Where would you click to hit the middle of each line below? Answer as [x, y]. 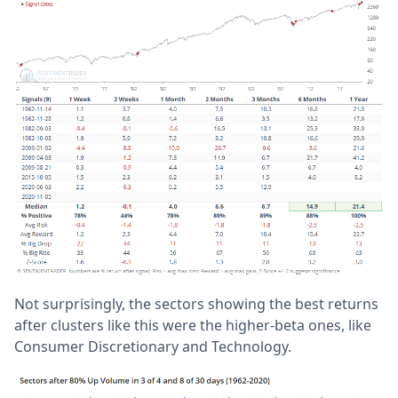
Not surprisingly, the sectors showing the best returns [196, 304]
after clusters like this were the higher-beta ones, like [193, 326]
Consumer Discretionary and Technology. [153, 347]
